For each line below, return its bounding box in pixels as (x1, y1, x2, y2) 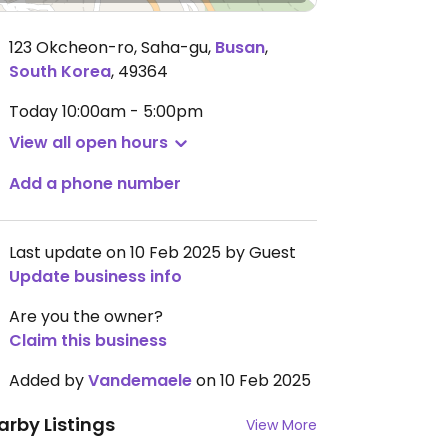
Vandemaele (88, 369, 192, 392)
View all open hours (9, 131, 168, 154)
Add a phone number (9, 172, 181, 195)
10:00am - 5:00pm (62, 100, 203, 123)
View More (246, 415, 317, 435)
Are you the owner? (9, 305, 163, 328)
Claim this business (9, 329, 167, 352)
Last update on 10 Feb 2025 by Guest (9, 241, 296, 264)
